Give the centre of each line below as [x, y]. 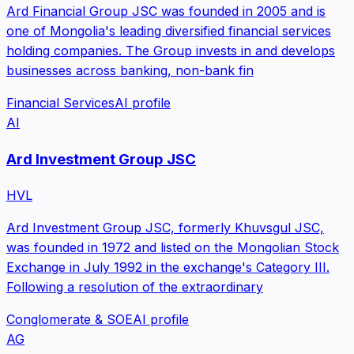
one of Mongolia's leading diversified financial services [169, 31]
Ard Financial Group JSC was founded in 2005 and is [166, 11]
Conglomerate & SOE [70, 319]
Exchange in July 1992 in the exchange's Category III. [168, 267]
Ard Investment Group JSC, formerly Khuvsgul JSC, [165, 227]
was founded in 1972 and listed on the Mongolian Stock [173, 247]
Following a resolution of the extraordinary [135, 286]
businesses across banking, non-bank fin [130, 71]
